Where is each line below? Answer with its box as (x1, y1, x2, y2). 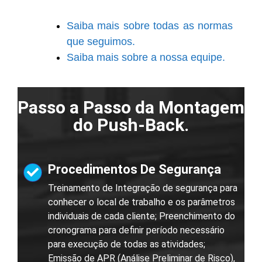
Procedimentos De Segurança (48, 162, 221, 177)
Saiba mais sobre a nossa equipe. (67, 51, 225, 64)
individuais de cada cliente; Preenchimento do (48, 211, 235, 222)
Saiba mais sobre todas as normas (67, 20, 233, 32)
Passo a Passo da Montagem (18, 97, 244, 118)
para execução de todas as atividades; (48, 239, 205, 250)
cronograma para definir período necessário (48, 225, 225, 236)
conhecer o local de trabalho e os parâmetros (48, 196, 235, 208)
